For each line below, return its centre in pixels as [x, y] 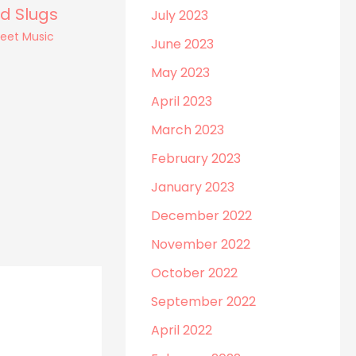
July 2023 [180, 15]
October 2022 [195, 273]
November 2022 [201, 244]
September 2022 [204, 302]
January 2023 [193, 187]
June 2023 [183, 44]
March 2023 [188, 130]
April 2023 [182, 101]
